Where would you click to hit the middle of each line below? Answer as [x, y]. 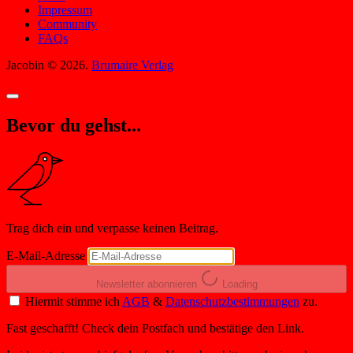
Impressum [65, 10]
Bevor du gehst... [74, 126]
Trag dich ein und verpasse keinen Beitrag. [112, 229]
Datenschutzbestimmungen [232, 302]
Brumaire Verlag [132, 65]
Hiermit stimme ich [74, 302]
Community [67, 24]
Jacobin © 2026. [49, 65]
